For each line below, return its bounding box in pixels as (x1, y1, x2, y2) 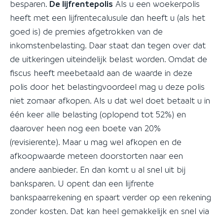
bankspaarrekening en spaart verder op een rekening (10, 192, 211, 202)
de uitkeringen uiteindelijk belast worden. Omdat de (10, 54, 207, 64)
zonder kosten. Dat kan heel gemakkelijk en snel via (10, 206, 209, 216)
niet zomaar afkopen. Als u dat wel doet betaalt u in (10, 95, 210, 106)
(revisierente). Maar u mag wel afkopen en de (10, 137, 182, 147)
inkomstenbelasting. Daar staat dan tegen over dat (10, 40, 206, 50)
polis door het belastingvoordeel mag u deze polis (10, 81, 205, 92)
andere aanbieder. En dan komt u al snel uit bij (10, 164, 185, 175)
